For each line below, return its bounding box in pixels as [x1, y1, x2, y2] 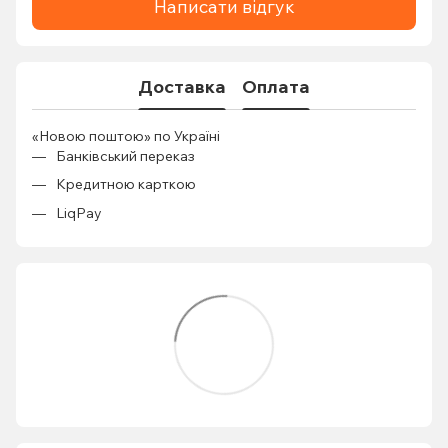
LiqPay [56, 203, 102, 222]
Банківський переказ [56, 147, 195, 165]
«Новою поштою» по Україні [32, 127, 220, 145]
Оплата [242, 74, 310, 98]
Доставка [138, 74, 226, 98]
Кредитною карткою [56, 175, 196, 194]
